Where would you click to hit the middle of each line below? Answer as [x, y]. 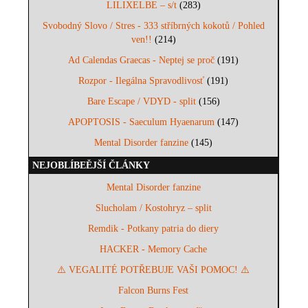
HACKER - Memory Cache [154, 250]
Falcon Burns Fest [154, 291]
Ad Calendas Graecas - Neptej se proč [142, 60]
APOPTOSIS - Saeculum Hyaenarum [142, 122]
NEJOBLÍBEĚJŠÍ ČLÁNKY [91, 166]
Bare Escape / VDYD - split [141, 102]
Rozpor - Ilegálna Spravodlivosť [142, 81]
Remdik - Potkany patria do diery [154, 229]
